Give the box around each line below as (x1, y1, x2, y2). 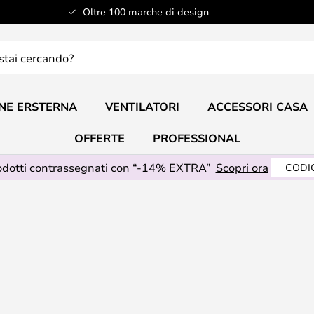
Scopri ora (215, 160, 268, 175)
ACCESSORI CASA (207, 99, 308, 114)
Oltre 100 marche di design (82, 5, 209, 18)
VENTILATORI (104, 99, 179, 114)
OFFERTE (74, 130, 125, 146)
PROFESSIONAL (152, 130, 240, 146)
